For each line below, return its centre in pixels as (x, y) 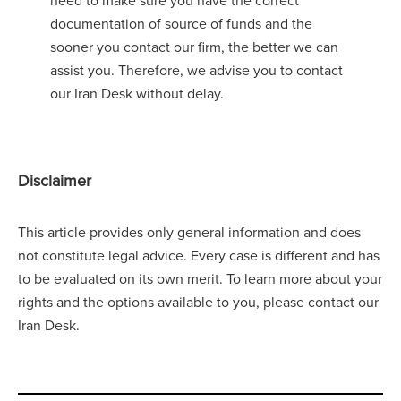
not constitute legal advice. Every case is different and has (199, 255)
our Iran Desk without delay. (137, 93)
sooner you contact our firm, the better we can (194, 46)
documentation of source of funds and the (181, 23)
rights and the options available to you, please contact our (198, 301)
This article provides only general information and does (189, 231)
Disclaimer (55, 180)
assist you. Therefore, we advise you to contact (196, 69)
